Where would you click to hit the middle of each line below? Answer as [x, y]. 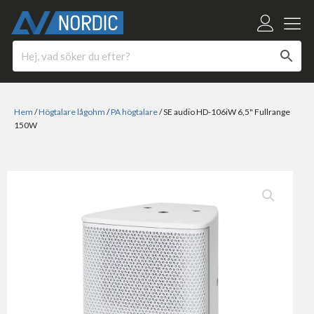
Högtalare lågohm [72, 112]
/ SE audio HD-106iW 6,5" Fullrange [224, 112]
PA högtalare [134, 112]
